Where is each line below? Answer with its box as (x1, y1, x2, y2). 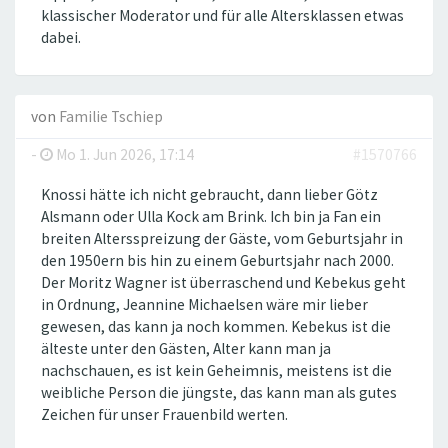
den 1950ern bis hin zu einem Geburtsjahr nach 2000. (41, 251, 394, 271)
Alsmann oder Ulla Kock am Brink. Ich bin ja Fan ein (41, 207, 381, 227)
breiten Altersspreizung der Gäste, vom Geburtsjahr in (41, 229, 403, 249)
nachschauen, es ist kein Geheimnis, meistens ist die (41, 361, 392, 381)
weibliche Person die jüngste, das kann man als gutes (41, 383, 397, 403)
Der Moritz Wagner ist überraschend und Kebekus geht (41, 273, 406, 293)
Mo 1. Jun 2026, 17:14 (53, 145, 194, 165)
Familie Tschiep (59, 107, 163, 127)
